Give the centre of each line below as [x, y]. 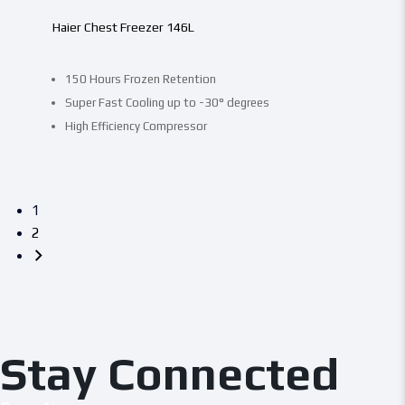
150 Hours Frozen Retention [140, 79]
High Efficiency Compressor [136, 126]
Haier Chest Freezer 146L [123, 27]
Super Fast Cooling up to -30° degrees [167, 102]
